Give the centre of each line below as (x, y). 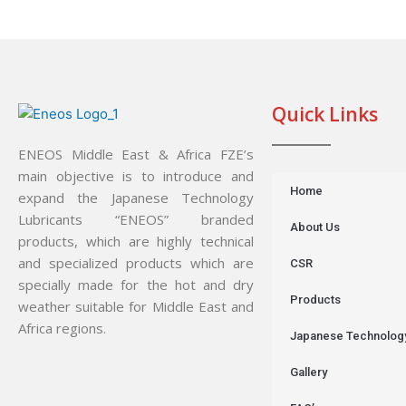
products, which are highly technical (136, 242)
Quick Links (325, 115)
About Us (315, 227)
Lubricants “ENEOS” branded (136, 220)
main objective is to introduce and (136, 176)
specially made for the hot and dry (136, 285)
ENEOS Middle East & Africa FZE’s (136, 155)
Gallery (309, 372)
